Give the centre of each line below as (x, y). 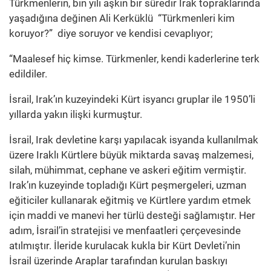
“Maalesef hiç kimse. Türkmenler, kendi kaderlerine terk (134, 59)
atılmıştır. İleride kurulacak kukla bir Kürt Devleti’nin (125, 246)
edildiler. (28, 74)
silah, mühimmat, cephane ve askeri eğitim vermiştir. (128, 170)
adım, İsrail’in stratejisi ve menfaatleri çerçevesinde (125, 231)
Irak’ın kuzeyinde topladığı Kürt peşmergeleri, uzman (128, 185)
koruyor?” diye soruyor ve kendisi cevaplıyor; (111, 34)
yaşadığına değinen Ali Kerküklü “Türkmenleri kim (122, 18)
